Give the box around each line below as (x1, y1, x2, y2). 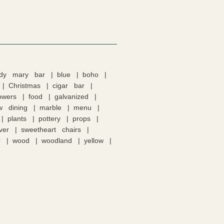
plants (7, 114, 26, 122)
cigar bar (52, 81, 84, 89)
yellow (83, 136, 103, 144)
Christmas (8, 81, 40, 89)
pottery (38, 114, 60, 122)
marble (39, 103, 61, 111)
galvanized (54, 92, 88, 100)
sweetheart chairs (21, 125, 81, 133)
